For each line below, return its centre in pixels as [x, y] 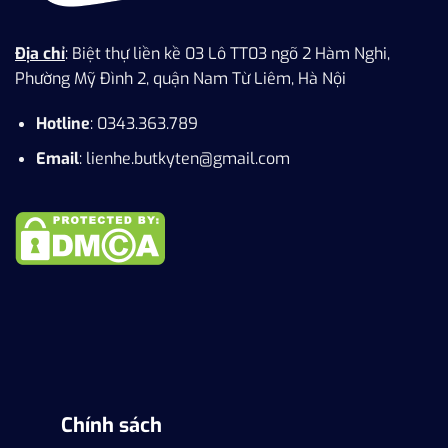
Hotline [62, 124]
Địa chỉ [40, 53]
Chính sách [111, 425]
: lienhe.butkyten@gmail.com [184, 159]
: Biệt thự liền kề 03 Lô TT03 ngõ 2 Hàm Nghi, [227, 53]
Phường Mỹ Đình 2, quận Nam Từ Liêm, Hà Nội [180, 78]
